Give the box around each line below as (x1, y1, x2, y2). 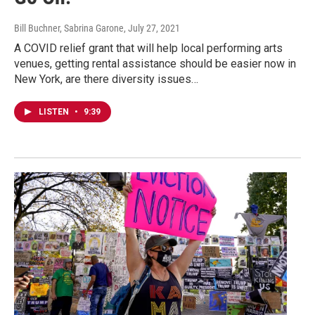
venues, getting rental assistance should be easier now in (14, 56, 296, 70)
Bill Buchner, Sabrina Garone (14, 22, 124, 34)
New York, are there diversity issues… (14, 72, 198, 86)
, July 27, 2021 (124, 22, 180, 34)
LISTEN (39, 106, 71, 117)
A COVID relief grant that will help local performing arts (14, 41, 283, 55)
